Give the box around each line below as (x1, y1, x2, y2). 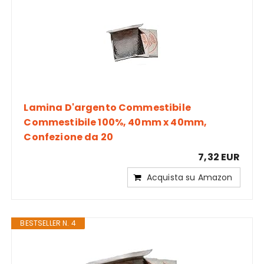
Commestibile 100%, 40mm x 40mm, (24, 115, 207, 129)
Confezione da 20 (24, 130, 113, 144)
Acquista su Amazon (146, 171, 233, 183)
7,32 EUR (198, 150, 240, 164)
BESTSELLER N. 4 (20, 217, 76, 228)
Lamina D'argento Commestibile (24, 100, 191, 114)
